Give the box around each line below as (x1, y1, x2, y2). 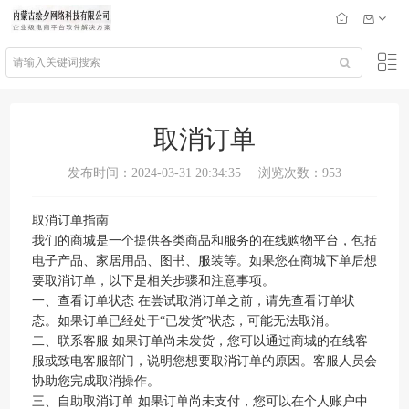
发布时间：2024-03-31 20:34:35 (68, 166, 241, 180)
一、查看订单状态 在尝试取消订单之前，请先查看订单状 (32, 294, 355, 308)
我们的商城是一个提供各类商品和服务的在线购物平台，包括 (32, 234, 377, 247)
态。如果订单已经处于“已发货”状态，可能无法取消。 (32, 314, 337, 328)
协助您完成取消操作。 (32, 374, 160, 388)
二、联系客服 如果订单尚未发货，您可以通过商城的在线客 (32, 334, 368, 348)
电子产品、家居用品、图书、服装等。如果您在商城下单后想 (32, 254, 377, 267)
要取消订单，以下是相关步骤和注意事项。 (32, 274, 275, 288)
